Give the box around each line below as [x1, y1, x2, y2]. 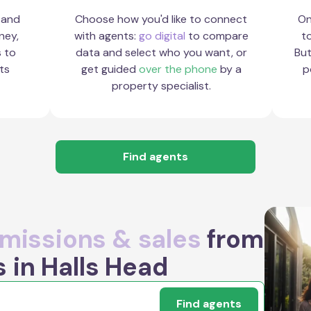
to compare [185, 28, 249, 43]
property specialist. [111, 78, 211, 93]
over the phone [138, 62, 217, 76]
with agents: [74, 28, 139, 43]
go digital [138, 28, 185, 43]
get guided [81, 62, 139, 76]
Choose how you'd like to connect [75, 12, 247, 26]
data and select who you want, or [75, 45, 247, 60]
